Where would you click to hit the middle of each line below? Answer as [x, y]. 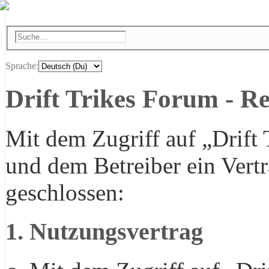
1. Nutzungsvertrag [104, 232]
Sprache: [22, 65]
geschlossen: [65, 193]
